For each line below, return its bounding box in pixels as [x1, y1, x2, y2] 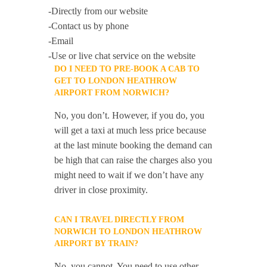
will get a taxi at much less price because [54, 125, 207, 135]
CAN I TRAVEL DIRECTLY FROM [54, 215, 185, 224]
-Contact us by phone [48, 21, 129, 31]
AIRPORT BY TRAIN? [54, 239, 139, 248]
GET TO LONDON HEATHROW [54, 76, 178, 85]
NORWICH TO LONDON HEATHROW [54, 227, 203, 236]
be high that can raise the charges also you [54, 155, 213, 165]
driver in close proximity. [54, 185, 148, 195]
